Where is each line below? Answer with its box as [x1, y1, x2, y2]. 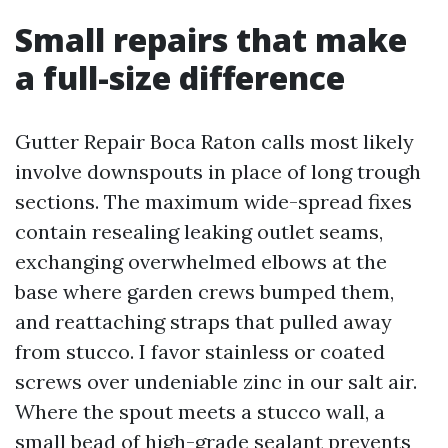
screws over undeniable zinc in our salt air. [15, 369, 417, 394]
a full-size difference [15, 56, 345, 99]
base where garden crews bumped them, [15, 279, 394, 304]
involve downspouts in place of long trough [15, 159, 421, 184]
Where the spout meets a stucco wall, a [15, 399, 385, 424]
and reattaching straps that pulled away [15, 309, 392, 334]
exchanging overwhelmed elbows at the [15, 249, 387, 274]
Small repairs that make [15, 18, 407, 61]
